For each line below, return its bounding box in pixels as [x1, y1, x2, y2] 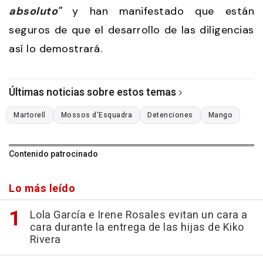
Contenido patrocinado [9, 147, 98, 160]
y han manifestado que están [61, 4, 254, 18]
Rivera [29, 231, 61, 248]
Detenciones [147, 109, 193, 120]
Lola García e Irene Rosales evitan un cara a [29, 207, 248, 223]
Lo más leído [9, 180, 75, 197]
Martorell [14, 109, 46, 120]
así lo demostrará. [9, 41, 102, 56]
